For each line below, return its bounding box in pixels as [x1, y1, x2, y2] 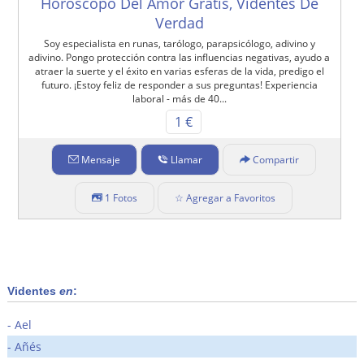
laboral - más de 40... [132, 91, 227, 106]
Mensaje [80, 152, 120, 167]
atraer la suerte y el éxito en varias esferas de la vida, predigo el [34, 63, 324, 78]
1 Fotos [104, 190, 137, 205]
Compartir [252, 152, 299, 167]
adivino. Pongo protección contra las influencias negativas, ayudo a [28, 50, 331, 64]
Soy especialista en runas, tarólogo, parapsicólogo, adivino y [43, 36, 315, 50]
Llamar [170, 152, 202, 167]
